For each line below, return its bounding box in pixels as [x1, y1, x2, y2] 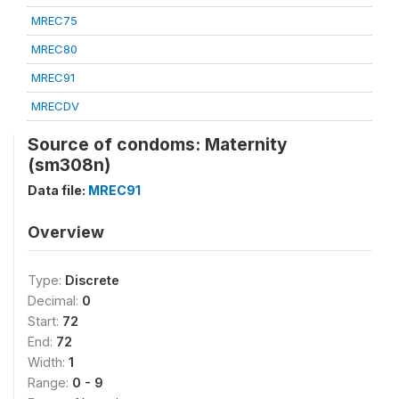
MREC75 [31, 13, 77, 28]
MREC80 [31, 42, 77, 56]
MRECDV [31, 99, 79, 113]
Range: [28, 375, 72, 390]
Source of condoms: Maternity [28, 134, 288, 155]
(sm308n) [28, 154, 110, 175]
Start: [28, 313, 62, 329]
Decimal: [28, 293, 82, 308]
